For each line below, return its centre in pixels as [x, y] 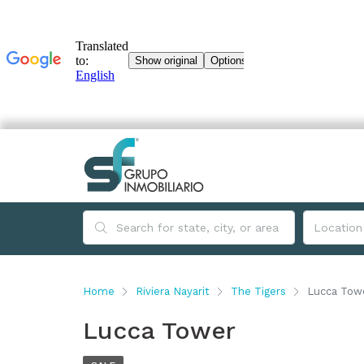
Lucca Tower [159, 330]
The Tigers [258, 291]
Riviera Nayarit [173, 291]
